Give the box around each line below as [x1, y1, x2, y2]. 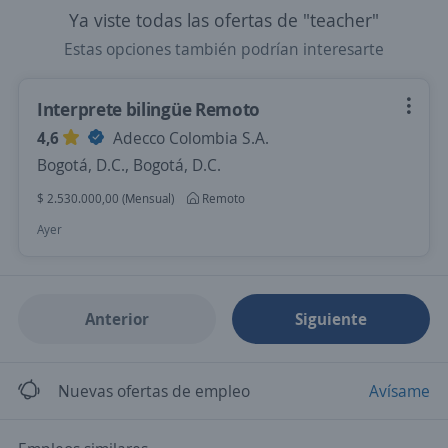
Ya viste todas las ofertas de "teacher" [69, 8, 379, 32]
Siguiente [295, 308, 368, 330]
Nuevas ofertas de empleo [58, 380, 250, 402]
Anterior [84, 308, 149, 330]
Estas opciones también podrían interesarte [64, 38, 384, 60]
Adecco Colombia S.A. [109, 127, 269, 149]
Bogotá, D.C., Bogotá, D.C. [37, 154, 221, 176]
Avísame [369, 380, 430, 402]
